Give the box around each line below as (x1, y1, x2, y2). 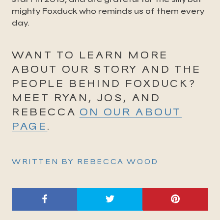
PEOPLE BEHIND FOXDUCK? (12, 78, 196, 90)
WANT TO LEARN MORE (12, 50, 168, 61)
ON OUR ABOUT (79, 107, 182, 118)
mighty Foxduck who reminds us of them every (12, 6, 204, 16)
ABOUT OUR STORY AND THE (12, 64, 201, 76)
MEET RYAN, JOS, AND (12, 92, 161, 104)
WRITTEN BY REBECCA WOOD (12, 158, 159, 166)
